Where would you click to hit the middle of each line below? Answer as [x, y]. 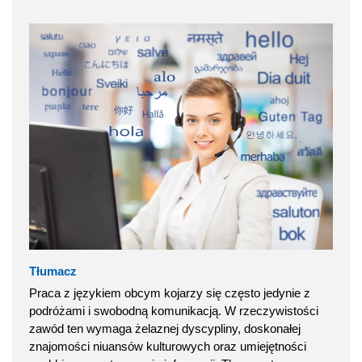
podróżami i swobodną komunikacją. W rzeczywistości [174, 310]
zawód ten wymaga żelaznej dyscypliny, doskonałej [165, 328]
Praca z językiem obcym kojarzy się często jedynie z [170, 293]
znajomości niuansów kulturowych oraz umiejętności [168, 346]
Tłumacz [53, 271]
